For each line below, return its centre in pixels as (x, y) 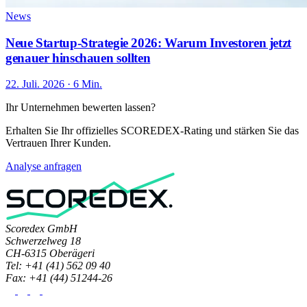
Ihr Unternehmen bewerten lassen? (81, 108)
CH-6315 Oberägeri (50, 254)
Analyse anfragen (44, 167)
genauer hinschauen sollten (78, 58)
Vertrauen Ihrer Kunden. (58, 143)
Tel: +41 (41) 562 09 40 (58, 266)
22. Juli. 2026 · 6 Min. (54, 84)
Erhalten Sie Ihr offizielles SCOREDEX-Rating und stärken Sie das (152, 131)
